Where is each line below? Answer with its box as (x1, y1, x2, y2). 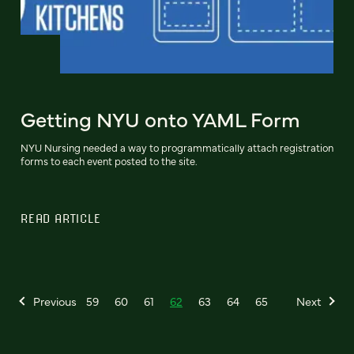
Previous (33, 293, 77, 310)
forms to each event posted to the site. (21, 154, 198, 168)
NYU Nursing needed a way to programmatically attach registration (21, 141, 333, 155)
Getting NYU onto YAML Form (21, 104, 300, 134)
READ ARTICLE (21, 211, 101, 226)
